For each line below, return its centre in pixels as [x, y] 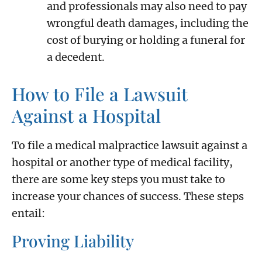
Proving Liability [73, 240]
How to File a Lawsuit [100, 93]
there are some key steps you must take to [118, 179]
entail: [28, 213]
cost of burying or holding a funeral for [146, 40]
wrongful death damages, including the [148, 23]
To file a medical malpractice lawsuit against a [130, 145]
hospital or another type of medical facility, [122, 162]
